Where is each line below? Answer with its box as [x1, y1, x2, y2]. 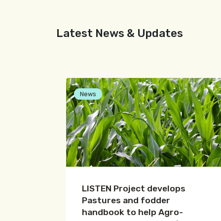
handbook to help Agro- [82, 207, 183, 218]
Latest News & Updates [56, 27, 183, 40]
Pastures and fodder [82, 195, 170, 206]
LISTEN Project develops [82, 184, 185, 194]
